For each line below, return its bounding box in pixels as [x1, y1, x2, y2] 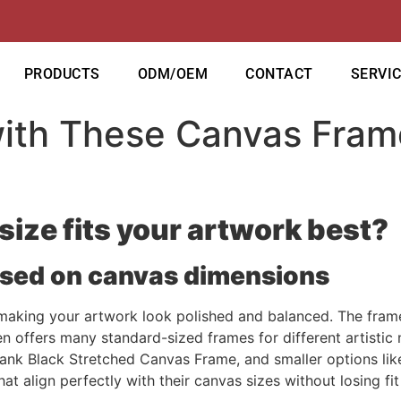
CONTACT [245, 64, 313, 82]
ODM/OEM [137, 64, 209, 82]
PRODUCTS [23, 64, 100, 82]
